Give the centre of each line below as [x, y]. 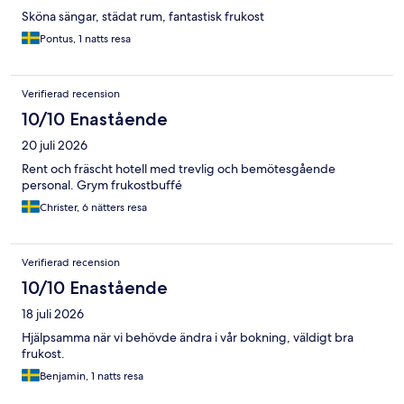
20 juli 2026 [55, 146]
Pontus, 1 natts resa [85, 39]
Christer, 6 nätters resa [93, 208]
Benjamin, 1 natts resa [92, 376]
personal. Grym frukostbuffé [102, 185]
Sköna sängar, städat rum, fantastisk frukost [143, 17]
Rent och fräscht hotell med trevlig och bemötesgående [179, 169]
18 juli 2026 [53, 314]
